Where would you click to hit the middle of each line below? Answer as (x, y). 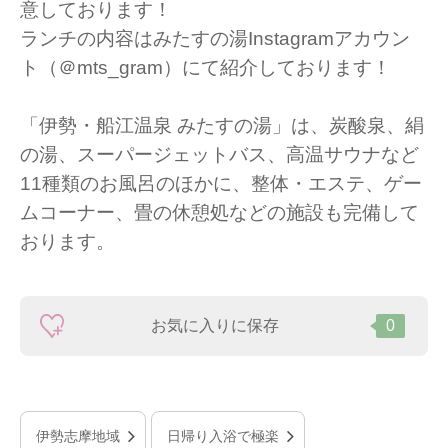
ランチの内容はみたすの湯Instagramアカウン (215, 38)
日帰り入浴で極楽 (223, 436)
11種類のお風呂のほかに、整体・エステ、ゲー (221, 183)
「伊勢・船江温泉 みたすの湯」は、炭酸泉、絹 (222, 125)
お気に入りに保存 (215, 326)
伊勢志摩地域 (78, 436)
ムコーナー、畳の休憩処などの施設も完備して (219, 212)
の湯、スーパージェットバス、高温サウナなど (219, 154)
